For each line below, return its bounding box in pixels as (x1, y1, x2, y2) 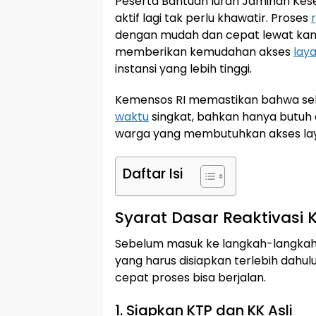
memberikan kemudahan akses (115, 44, 293, 60)
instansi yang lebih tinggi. (115, 61, 252, 77)
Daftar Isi (123, 164, 183, 183)
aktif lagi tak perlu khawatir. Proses (115, 10, 311, 26)
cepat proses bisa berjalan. (115, 269, 266, 286)
